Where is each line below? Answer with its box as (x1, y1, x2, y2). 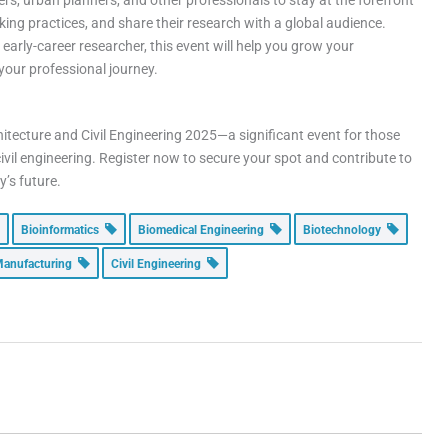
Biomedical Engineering (138, 223, 271, 238)
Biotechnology (303, 223, 388, 238)
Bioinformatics (21, 223, 106, 238)
